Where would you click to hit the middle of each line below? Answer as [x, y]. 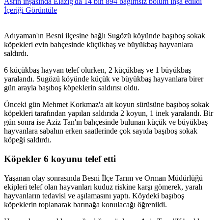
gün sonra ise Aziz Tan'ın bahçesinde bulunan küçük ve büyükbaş [106, 122]
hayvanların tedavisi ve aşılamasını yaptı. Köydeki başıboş [94, 195]
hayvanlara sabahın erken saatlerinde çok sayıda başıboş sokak [101, 131]
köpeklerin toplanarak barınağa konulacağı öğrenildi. [85, 204]
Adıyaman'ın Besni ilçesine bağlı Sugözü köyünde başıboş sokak [105, 36]
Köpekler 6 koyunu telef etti [60, 159]
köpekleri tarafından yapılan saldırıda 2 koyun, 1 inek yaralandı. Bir [109, 113]
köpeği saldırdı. [28, 140]
